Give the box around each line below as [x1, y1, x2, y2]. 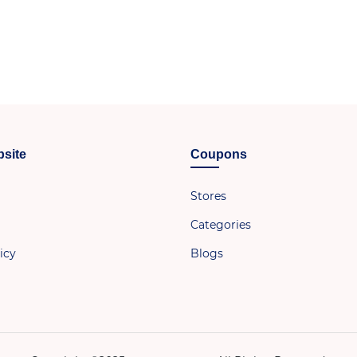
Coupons [190, 147, 247, 161]
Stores [190, 188, 226, 203]
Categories [190, 217, 251, 232]
